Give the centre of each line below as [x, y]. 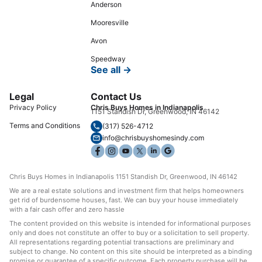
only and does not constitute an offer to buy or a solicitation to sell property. [129, 232]
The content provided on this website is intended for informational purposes [130, 223]
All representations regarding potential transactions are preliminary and [122, 242]
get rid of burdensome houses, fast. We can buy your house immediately [124, 200]
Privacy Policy [33, 107]
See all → [111, 69]
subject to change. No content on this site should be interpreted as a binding [131, 251]
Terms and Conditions [45, 125]
